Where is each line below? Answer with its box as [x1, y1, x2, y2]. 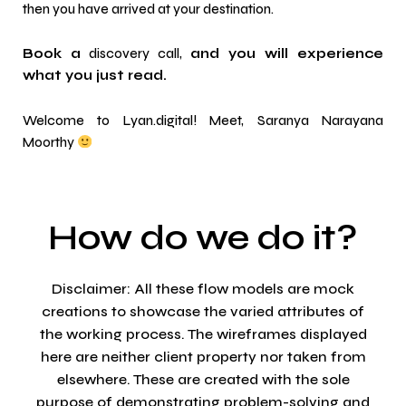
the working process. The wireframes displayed [39, 325, 367, 343]
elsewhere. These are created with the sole [56, 371, 350, 389]
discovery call [81, 46, 179, 63]
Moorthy [23, 134, 74, 150]
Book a [23, 46, 81, 63]
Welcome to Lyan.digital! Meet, [23, 112, 257, 129]
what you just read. [23, 68, 167, 84]
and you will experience [190, 46, 383, 63]
